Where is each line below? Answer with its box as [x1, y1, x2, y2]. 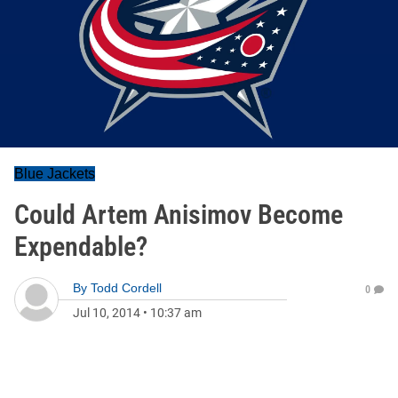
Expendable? [14, 231, 147, 262]
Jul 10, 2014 [73, 306, 140, 320]
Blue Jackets [14, 166, 95, 181]
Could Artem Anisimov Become [14, 199, 343, 230]
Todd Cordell [91, 281, 162, 295]
